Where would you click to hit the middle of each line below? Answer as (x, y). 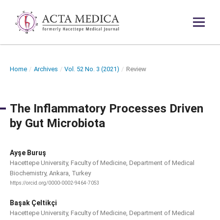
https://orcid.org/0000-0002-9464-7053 (55, 183)
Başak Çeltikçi (33, 203)
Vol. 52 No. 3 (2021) (92, 69)
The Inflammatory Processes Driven (106, 108)
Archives (46, 69)
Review (136, 69)
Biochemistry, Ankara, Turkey (50, 173)
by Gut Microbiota (57, 123)
